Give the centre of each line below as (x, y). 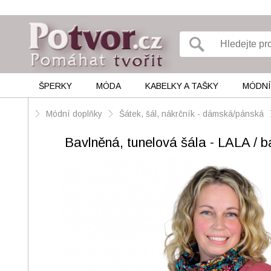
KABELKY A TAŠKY (181, 86)
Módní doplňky (75, 114)
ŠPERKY (55, 86)
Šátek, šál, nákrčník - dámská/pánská (191, 114)
